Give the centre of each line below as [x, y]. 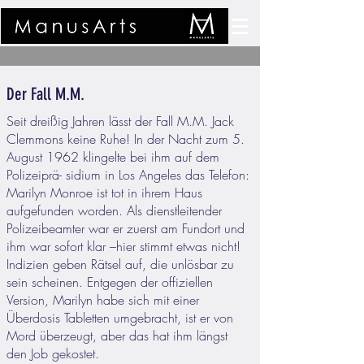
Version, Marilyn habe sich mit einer [103, 300]
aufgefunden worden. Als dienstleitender [114, 210]
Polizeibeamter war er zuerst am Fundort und [126, 228]
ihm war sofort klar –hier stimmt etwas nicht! [123, 246]
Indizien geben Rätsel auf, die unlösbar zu [120, 264]
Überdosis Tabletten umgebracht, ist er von [120, 318]
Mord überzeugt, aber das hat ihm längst [117, 336]
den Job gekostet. [53, 353]
